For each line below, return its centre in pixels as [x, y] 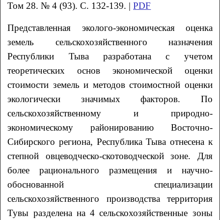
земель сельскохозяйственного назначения [110, 42]
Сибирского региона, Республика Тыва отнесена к [110, 141]
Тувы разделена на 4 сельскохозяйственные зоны [110, 213]
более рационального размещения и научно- [110, 170]
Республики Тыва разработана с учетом [110, 56]
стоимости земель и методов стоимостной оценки [110, 84]
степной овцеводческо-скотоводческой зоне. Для [110, 156]
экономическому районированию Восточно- [110, 127]
